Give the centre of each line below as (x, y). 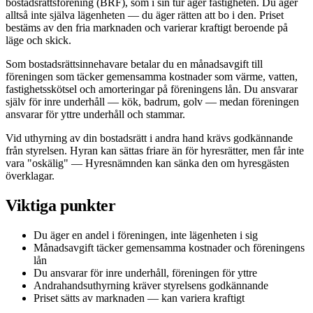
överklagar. (30, 175)
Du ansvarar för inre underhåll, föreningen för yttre (145, 272)
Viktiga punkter (61, 205)
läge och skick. (38, 40)
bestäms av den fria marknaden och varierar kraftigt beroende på (147, 27)
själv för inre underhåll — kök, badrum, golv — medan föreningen (152, 101)
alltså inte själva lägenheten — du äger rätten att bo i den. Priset (145, 15)
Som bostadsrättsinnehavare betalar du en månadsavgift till (134, 64)
